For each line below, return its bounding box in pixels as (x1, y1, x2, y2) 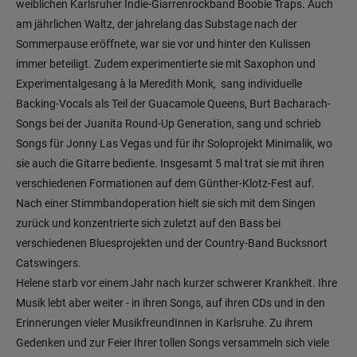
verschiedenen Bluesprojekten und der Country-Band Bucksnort (16, 237, 328, 250)
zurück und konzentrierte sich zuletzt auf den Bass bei (16, 217, 280, 230)
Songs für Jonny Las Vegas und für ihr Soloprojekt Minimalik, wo (16, 137, 332, 151)
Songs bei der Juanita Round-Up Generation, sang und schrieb (16, 117, 321, 131)
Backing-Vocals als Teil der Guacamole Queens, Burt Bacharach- (16, 97, 331, 111)
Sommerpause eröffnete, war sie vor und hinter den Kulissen (16, 37, 311, 51)
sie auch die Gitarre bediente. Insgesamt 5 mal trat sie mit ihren (16, 157, 324, 171)
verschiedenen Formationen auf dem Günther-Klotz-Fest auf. (16, 177, 315, 190)
